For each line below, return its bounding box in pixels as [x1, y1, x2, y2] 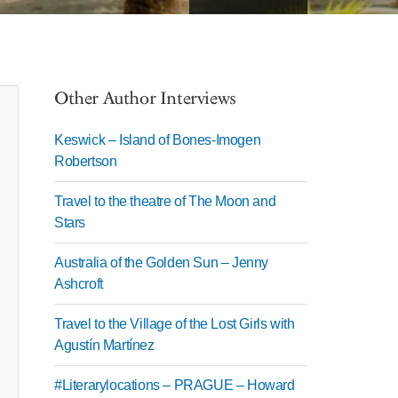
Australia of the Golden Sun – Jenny [54, 255, 269, 270]
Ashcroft [54, 276, 103, 291]
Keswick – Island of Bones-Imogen [54, 132, 261, 147]
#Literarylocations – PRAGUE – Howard [54, 378, 295, 393]
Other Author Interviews [54, 86, 236, 111]
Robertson [54, 154, 117, 169]
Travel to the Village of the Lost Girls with [54, 316, 295, 331]
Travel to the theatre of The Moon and [54, 194, 276, 209]
